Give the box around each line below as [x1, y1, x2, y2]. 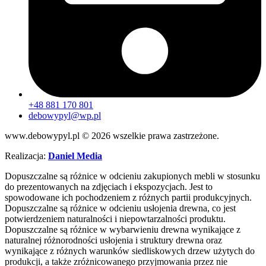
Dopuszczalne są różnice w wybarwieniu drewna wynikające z [5, 224, 240, 235]
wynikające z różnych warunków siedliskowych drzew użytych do [5, 246, 255, 256]
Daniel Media [48, 151, 102, 161]
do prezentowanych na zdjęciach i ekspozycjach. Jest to [5, 182, 213, 192]
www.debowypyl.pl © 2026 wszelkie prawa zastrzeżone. [5, 131, 219, 141]
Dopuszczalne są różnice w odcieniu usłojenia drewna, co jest [5, 203, 236, 214]
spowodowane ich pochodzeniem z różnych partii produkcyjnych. [5, 192, 252, 203]
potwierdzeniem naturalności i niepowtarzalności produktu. [5, 214, 226, 224]
